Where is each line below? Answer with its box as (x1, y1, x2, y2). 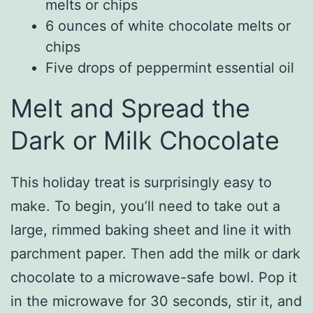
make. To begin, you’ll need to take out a (10, 198, 280, 215)
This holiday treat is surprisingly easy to (10, 174, 272, 191)
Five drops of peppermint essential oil (45, 59, 294, 77)
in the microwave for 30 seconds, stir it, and (10, 293, 302, 310)
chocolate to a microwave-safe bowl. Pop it (10, 269, 297, 286)
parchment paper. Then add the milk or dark (10, 245, 300, 263)
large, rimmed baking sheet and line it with (10, 221, 291, 239)
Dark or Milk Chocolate (10, 125, 279, 156)
